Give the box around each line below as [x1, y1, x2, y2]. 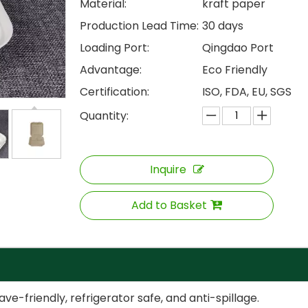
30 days [202, 18, 243, 34]
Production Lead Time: [80, 18, 199, 34]
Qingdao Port [202, 40, 274, 56]
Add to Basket [131, 197, 207, 213]
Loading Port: [80, 40, 149, 56]
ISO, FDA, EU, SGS [202, 84, 291, 100]
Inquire [149, 162, 186, 177]
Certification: [80, 84, 149, 100]
